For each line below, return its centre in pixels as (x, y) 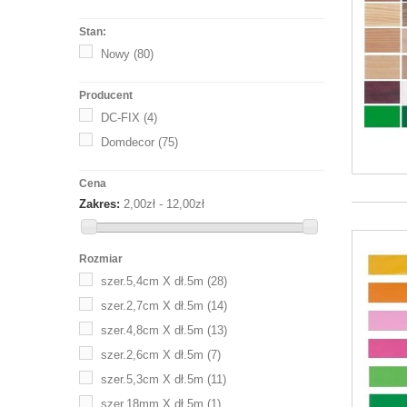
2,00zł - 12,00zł (164, 203)
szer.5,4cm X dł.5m (152, 281)
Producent (106, 95)
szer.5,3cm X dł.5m (152, 379)
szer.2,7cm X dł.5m (152, 306)
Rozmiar (101, 259)
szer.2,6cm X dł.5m (152, 355)
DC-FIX (120, 117)
